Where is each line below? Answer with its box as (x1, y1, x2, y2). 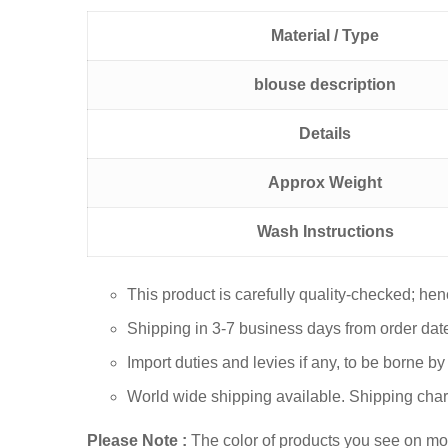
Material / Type (271, 27, 379, 45)
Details (299, 125, 351, 143)
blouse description (254, 76, 396, 94)
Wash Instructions (256, 223, 394, 241)
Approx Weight (268, 174, 382, 192)
